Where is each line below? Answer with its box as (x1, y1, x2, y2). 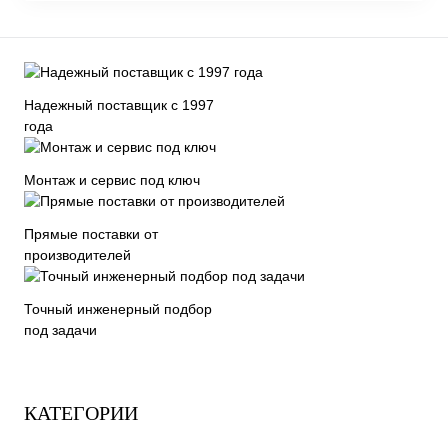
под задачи (24, 322, 97, 339)
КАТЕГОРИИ (24, 402, 138, 425)
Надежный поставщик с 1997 (24, 97, 214, 114)
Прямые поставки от (24, 226, 158, 243)
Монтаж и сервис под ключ (24, 172, 200, 189)
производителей (24, 247, 131, 264)
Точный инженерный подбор (24, 301, 212, 318)
